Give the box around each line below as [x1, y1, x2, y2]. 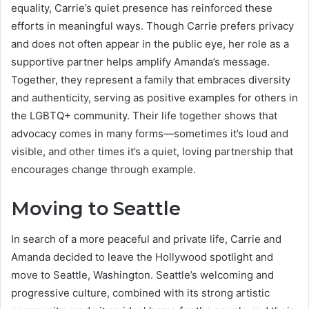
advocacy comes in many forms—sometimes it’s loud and [11, 126, 288, 140]
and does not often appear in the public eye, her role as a [11, 37, 289, 50]
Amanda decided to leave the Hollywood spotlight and [11, 250, 273, 264]
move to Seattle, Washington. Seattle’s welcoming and [11, 268, 274, 282]
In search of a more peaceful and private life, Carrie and [11, 232, 281, 246]
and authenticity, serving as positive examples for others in [11, 90, 298, 104]
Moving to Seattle [11, 197, 181, 220]
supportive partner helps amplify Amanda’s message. [11, 54, 270, 68]
